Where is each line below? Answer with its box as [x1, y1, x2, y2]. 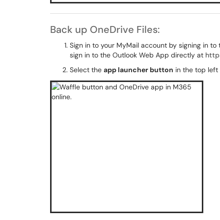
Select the [70, 65, 104, 74]
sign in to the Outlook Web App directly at [70, 51, 205, 59]
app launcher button [104, 65, 173, 74]
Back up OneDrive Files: [50, 23, 160, 36]
